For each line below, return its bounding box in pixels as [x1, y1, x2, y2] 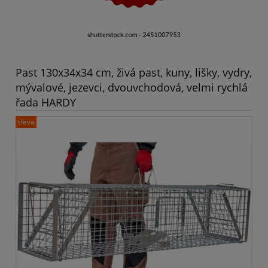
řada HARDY [16, 95, 76, 109]
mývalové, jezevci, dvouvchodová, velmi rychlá [16, 80, 248, 95]
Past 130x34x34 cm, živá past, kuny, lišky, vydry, [16, 65, 252, 80]
